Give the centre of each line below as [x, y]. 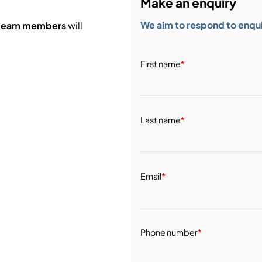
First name [160, 63]
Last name [160, 120]
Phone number [169, 232]
